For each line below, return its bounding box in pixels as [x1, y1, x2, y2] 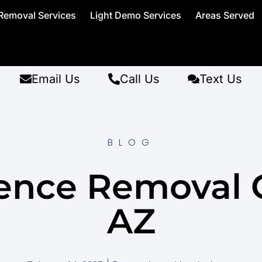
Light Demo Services [90, 9, 182, 22]
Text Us [199, 72, 242, 87]
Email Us [32, 72, 80, 87]
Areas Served [195, 9, 255, 22]
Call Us [120, 72, 160, 87]
